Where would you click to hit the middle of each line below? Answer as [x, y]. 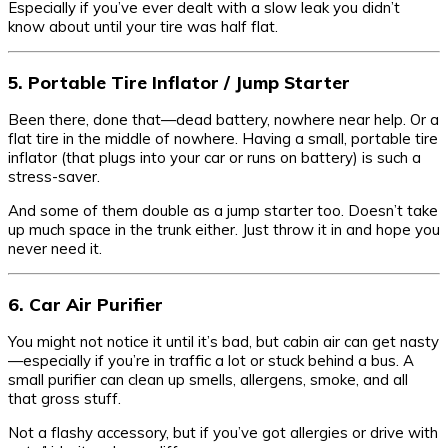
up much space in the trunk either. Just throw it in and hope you [224, 230]
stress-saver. [54, 177]
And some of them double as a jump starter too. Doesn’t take [223, 211]
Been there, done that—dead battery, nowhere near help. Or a [223, 120]
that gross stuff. [64, 399]
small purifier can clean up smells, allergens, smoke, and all [208, 380]
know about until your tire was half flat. [143, 27]
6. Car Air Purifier [85, 303]
